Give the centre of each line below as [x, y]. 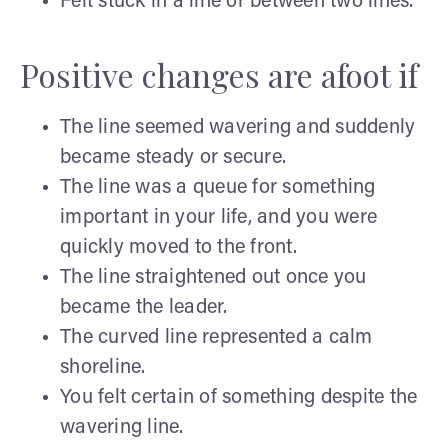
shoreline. [103, 367]
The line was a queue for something [218, 187]
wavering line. [122, 427]
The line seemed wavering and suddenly [238, 127]
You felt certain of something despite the [239, 397]
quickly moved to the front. [178, 247]
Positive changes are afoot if [219, 74]
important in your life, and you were [218, 217]
